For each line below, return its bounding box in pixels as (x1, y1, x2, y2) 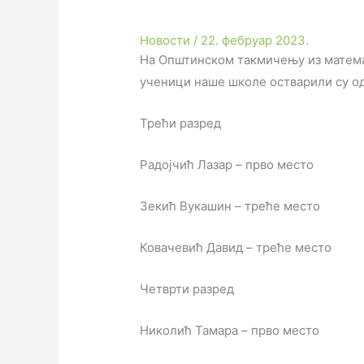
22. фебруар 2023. (201, 32, 310, 49)
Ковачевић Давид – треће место (140, 240, 332, 256)
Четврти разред (140, 281, 235, 297)
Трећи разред (140, 115, 222, 132)
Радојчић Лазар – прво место (140, 157, 314, 173)
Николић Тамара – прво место (140, 323, 320, 339)
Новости (140, 32, 191, 49)
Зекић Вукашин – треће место (140, 198, 321, 214)
